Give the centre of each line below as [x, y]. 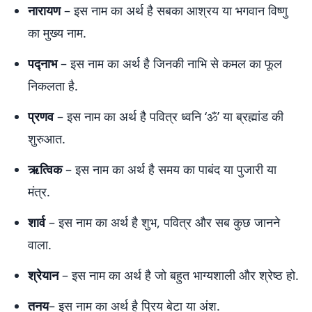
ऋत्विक [45, 169]
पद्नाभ [42, 63]
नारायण [44, 10]
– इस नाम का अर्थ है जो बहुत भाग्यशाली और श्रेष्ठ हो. [179, 275]
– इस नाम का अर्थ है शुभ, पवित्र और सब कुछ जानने [163, 222]
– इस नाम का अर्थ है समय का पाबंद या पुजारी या [169, 169]
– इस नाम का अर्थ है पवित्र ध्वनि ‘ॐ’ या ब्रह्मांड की [169, 116]
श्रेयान [43, 275]
